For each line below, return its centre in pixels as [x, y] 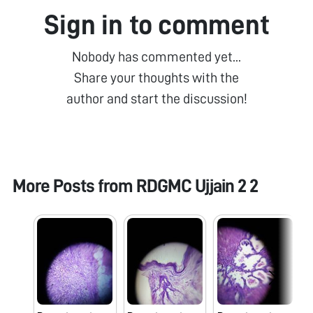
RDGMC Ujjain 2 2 [197, 186]
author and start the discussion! [156, 98]
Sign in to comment [156, 25]
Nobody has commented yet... [156, 56]
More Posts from [74, 186]
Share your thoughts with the [156, 77]
